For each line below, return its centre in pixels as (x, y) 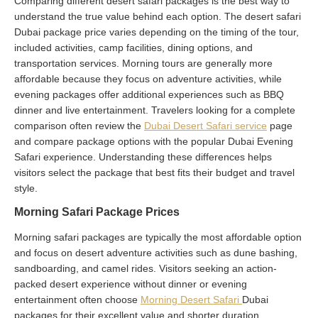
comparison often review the (79, 125)
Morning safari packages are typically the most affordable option (158, 237)
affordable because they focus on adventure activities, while (148, 78)
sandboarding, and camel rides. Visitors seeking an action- (146, 268)
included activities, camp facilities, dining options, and (133, 47)
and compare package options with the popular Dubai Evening (154, 141)
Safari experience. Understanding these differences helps (143, 157)
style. (26, 188)
